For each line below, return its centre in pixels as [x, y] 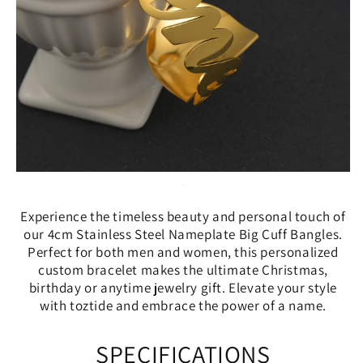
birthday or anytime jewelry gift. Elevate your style [183, 288]
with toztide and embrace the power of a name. [183, 306]
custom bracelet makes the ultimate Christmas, [183, 270]
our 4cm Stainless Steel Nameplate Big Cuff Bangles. [183, 235]
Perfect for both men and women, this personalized [183, 252]
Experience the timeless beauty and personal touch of [183, 217]
